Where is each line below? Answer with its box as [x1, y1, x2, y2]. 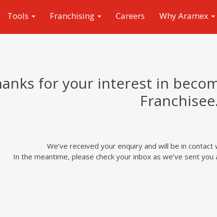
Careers [116, 10, 145, 21]
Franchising [50, 10, 96, 21]
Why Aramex [159, 10, 210, 21]
